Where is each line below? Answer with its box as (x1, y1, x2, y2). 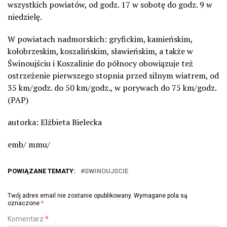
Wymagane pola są (134, 192, 187, 199)
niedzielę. (8, 11, 42, 22)
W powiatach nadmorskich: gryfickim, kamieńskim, (8, 33, 193, 45)
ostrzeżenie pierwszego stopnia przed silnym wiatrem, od (8, 69, 219, 81)
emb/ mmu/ (8, 138, 50, 150)
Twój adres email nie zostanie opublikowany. (8, 192, 132, 199)
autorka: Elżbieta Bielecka (8, 116, 102, 128)
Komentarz (8, 214, 45, 223)
